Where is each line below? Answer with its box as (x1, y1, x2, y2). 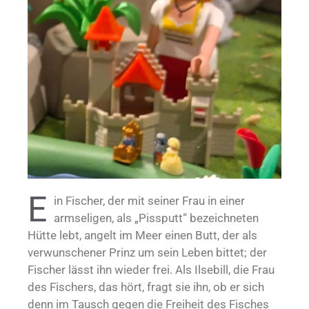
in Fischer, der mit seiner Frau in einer (54, 194, 245, 208)
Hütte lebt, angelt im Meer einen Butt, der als (28, 228, 257, 243)
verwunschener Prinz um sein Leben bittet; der (28, 246, 267, 260)
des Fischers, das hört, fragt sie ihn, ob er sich (28, 280, 264, 295)
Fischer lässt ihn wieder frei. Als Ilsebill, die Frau (28, 263, 275, 277)
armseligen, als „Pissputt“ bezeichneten (54, 211, 259, 226)
